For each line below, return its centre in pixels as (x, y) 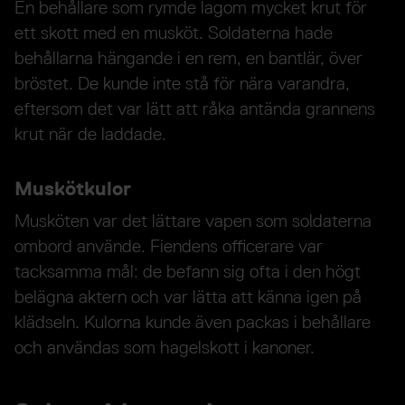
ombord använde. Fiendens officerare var (169, 245)
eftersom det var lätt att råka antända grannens (195, 108)
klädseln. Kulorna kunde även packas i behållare (193, 321)
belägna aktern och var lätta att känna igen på (188, 296)
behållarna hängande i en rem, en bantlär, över (188, 57)
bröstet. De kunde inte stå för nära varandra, (182, 83)
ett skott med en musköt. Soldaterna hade (174, 32)
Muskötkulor (73, 188)
